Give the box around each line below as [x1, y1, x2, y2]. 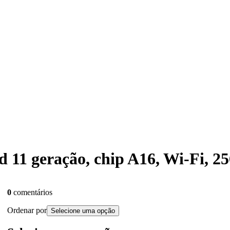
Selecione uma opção [51, 206, 115, 215]
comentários [13, 187, 52, 197]
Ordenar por [7, 205, 47, 215]
